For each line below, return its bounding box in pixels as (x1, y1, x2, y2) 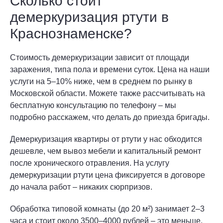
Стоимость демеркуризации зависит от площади (10, 53, 189, 62)
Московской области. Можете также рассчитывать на (10, 89, 205, 98)
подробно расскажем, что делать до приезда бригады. (10, 113, 210, 121)
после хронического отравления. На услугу (10, 159, 169, 167)
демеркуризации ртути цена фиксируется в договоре (10, 171, 205, 179)
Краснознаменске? (10, 26, 132, 41)
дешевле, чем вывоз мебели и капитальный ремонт (10, 147, 201, 155)
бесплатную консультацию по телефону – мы (10, 101, 176, 110)
